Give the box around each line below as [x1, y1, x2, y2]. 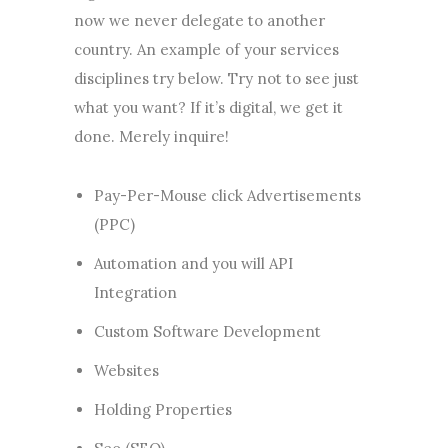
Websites [93, 361, 159, 380]
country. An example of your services [74, 40, 339, 59]
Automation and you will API [93, 254, 293, 273]
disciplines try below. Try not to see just [74, 69, 359, 88]
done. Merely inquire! [74, 127, 229, 146]
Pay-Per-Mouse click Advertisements [93, 186, 361, 205]
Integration [93, 283, 177, 302]
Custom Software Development [93, 322, 321, 341]
